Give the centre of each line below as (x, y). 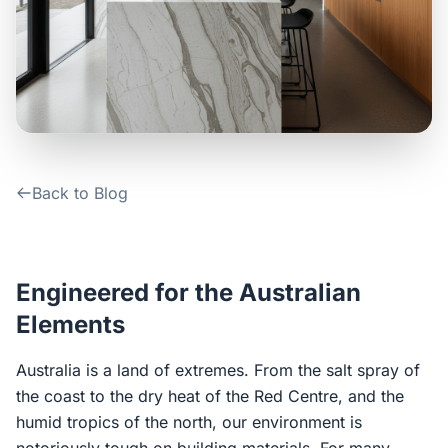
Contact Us (74, 16)
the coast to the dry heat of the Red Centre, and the (210, 396)
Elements (70, 324)
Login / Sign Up (234, 101)
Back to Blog (80, 193)
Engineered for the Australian (188, 292)
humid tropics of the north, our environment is (189, 422)
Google (278, 177)
